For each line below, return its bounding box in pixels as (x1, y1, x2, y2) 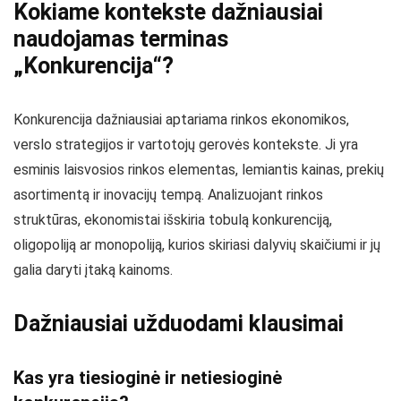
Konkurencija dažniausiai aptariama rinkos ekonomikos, (13, 110, 349, 128)
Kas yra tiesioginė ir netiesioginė (13, 366, 282, 388)
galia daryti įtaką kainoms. (13, 260, 173, 278)
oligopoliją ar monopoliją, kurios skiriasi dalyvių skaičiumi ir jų (13, 235, 380, 253)
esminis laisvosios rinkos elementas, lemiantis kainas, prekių (13, 160, 384, 178)
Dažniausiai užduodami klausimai (13, 310, 344, 337)
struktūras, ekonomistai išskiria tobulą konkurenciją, (13, 210, 332, 228)
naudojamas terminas (13, 25, 228, 52)
